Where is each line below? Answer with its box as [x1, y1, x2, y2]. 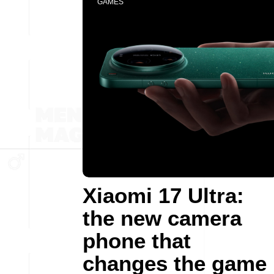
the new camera [83, 206, 242, 230]
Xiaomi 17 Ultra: [83, 183, 244, 207]
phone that [83, 229, 191, 253]
